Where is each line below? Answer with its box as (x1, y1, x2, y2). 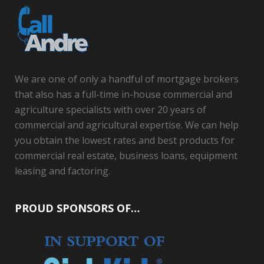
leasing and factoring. (15, 164, 110, 177)
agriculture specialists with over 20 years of (15, 103, 206, 116)
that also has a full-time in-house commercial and (15, 87, 232, 101)
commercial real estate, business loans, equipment (15, 148, 237, 162)
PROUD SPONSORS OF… (15, 200, 140, 215)
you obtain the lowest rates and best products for (15, 133, 235, 147)
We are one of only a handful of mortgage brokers (15, 72, 239, 85)
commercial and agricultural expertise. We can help (15, 118, 239, 131)
